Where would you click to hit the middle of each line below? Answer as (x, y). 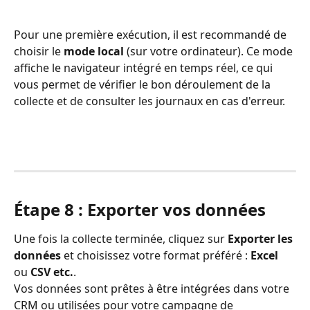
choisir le (39, 51)
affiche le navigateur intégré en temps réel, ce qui (145, 67)
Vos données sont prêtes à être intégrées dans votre (153, 288)
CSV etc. (52, 272)
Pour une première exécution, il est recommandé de (152, 34)
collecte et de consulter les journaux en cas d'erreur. (149, 101)
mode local (94, 51)
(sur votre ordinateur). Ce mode (210, 51)
